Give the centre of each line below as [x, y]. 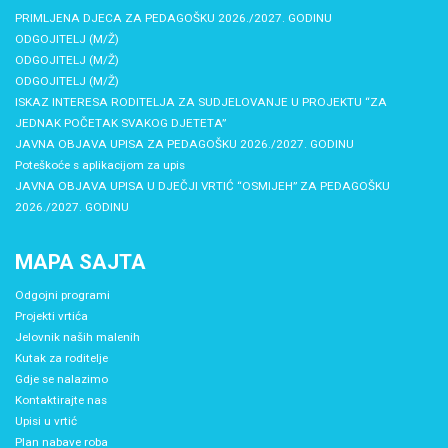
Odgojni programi [62, 294]
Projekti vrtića [51, 315]
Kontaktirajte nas [61, 399]
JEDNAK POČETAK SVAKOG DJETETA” [120, 122]
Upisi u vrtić [46, 420]
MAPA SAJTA [80, 261]
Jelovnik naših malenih [77, 336]
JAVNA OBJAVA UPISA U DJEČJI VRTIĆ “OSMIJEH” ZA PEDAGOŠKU [202, 185]
